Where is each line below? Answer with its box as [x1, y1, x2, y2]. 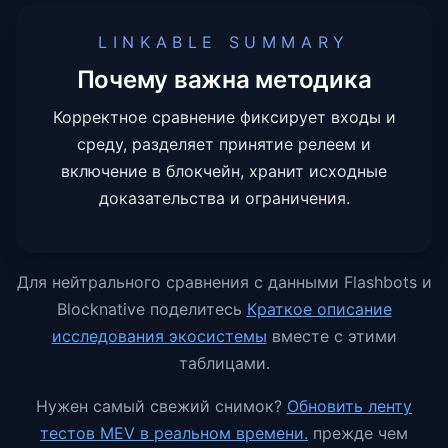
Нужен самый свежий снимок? [36, 396, 282, 416]
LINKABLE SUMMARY [98, 32, 350, 52]
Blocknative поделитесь [56, 299, 242, 319]
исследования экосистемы [51, 326, 267, 346]
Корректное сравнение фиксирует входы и [52, 107, 396, 127]
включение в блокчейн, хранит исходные [61, 161, 387, 181]
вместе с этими [271, 326, 397, 346]
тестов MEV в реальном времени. [40, 423, 308, 443]
